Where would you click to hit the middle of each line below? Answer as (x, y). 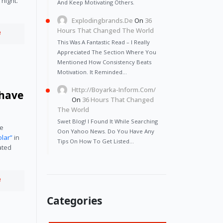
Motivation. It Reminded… (92, 72)
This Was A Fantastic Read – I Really (104, 42)
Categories (74, 200)
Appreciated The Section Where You (107, 52)
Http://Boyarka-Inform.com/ (114, 89)
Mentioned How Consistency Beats (104, 62)
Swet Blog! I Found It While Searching (108, 121)
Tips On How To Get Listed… (96, 141)
